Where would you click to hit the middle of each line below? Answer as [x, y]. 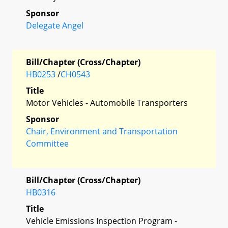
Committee [47, 143]
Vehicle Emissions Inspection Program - [102, 221]
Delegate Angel [55, 25]
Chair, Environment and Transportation [102, 131]
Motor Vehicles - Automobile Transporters [107, 103]
